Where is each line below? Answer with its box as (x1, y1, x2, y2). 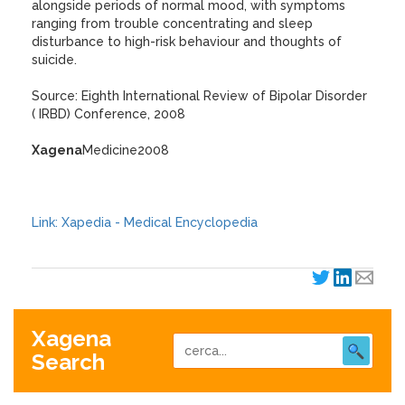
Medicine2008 (82, 143, 169, 157)
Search (32, 349, 105, 375)
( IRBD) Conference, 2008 (32, 107, 185, 121)
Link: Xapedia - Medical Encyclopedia (32, 215, 258, 230)
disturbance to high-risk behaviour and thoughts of (32, 34, 342, 49)
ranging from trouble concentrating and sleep (32, 16, 313, 31)
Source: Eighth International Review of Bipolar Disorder (32, 89, 367, 103)
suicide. (32, 52, 77, 67)
